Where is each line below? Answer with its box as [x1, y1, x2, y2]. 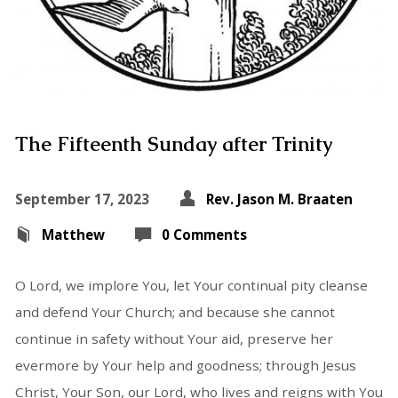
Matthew [41, 225, 105, 243]
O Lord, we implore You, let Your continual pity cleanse [14, 275, 368, 294]
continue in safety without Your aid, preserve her [14, 329, 333, 347]
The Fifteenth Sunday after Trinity [14, 131, 332, 157]
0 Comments [161, 225, 247, 243]
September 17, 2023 [14, 189, 149, 208]
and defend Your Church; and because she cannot [14, 302, 335, 321]
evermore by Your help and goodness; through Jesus [14, 355, 356, 374]
